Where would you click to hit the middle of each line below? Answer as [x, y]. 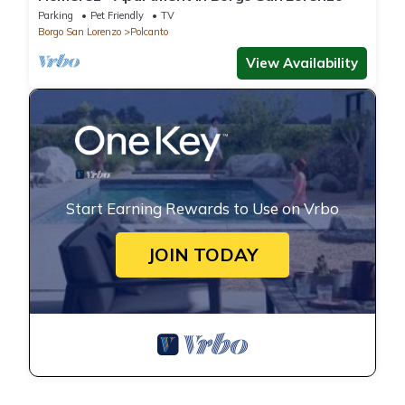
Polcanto [149, 32]
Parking [56, 16]
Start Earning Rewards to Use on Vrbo [202, 209]
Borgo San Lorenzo [80, 32]
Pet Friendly [117, 16]
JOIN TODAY [202, 255]
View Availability [302, 63]
